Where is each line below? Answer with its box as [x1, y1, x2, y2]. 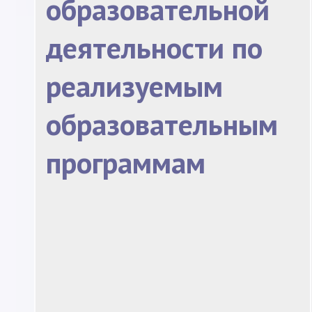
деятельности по [46, 29, 263, 68]
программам [46, 143, 205, 182]
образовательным [46, 105, 278, 144]
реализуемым [46, 67, 223, 106]
